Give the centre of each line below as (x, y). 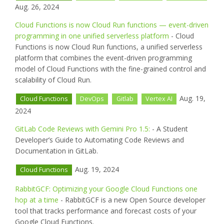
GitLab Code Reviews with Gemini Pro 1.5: (82, 128)
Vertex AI (159, 99)
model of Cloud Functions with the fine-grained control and (110, 69)
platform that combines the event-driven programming (103, 58)
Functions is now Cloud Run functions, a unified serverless (109, 47)
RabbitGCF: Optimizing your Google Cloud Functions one (106, 188)
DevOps (92, 99)
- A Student (169, 128)
